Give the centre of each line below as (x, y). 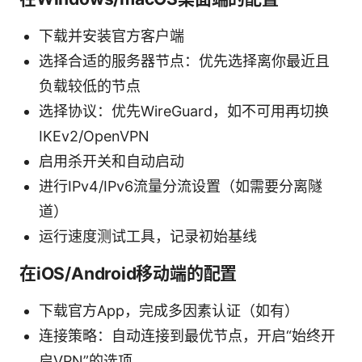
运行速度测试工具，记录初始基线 (148, 236)
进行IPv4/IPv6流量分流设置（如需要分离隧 (181, 186)
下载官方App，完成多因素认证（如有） (169, 310)
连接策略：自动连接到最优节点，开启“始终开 (187, 335)
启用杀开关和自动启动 (112, 161)
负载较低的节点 (90, 86)
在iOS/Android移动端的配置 (128, 273)
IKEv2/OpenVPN (94, 136)
